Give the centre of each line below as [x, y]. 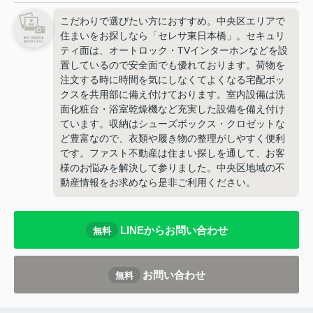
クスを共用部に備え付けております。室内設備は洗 [173, 95]
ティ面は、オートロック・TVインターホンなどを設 [174, 51]
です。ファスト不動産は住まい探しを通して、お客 [173, 153]
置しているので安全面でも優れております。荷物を [173, 65]
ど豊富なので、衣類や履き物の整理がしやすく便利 [173, 139]
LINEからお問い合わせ [174, 230]
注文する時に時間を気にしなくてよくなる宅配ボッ [173, 80]
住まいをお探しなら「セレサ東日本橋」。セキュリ [173, 36]
